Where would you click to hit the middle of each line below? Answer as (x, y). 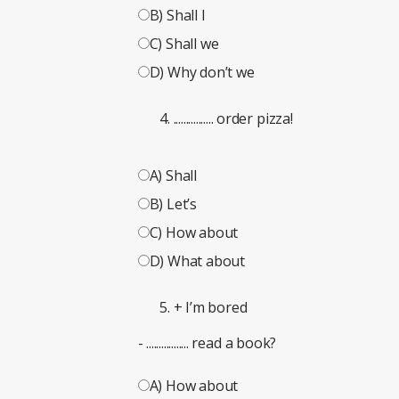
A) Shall (173, 176)
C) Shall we (184, 44)
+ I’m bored (210, 308)
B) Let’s (173, 204)
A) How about (194, 386)
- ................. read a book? (207, 343)
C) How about (194, 233)
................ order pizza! (233, 119)
